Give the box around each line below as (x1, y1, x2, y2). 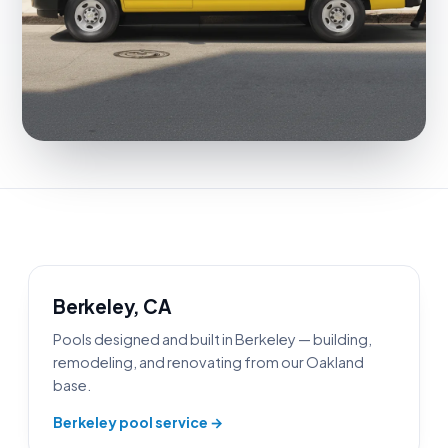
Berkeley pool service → (53, 413, 223, 432)
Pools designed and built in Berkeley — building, (53, 330, 372, 349)
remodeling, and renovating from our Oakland (53, 353, 364, 372)
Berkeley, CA (53, 294, 172, 319)
